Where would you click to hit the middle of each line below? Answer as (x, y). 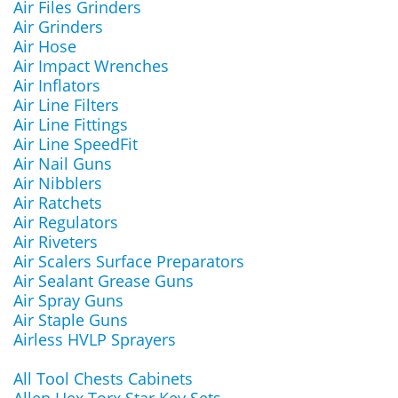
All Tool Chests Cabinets (103, 378)
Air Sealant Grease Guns (103, 281)
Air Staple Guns (71, 320)
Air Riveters (56, 242)
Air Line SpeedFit (76, 144)
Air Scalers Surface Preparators (129, 261)
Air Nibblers (58, 183)
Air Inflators (57, 85)
